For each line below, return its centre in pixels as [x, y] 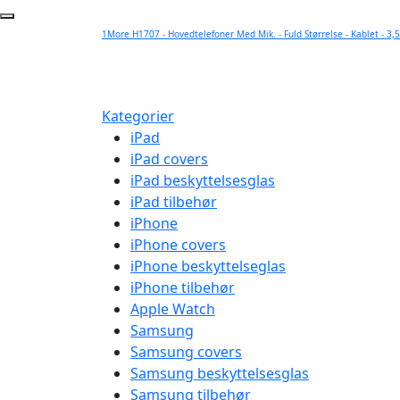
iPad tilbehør [174, 202]
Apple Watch [173, 309]
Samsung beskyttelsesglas [220, 373]
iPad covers [169, 159]
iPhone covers [178, 245]
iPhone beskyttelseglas [208, 266]
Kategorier [138, 116]
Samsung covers [186, 352]
